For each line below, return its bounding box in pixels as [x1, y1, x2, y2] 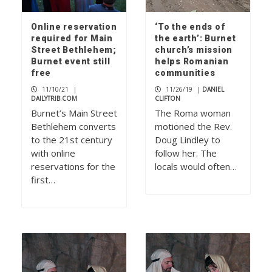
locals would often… [155, 160, 237, 173]
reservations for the [31, 160, 115, 173]
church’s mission [155, 45, 233, 55]
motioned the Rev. [155, 120, 232, 133]
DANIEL [202, 85, 224, 94]
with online [31, 147, 75, 160]
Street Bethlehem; [31, 45, 117, 55]
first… [31, 174, 55, 186]
